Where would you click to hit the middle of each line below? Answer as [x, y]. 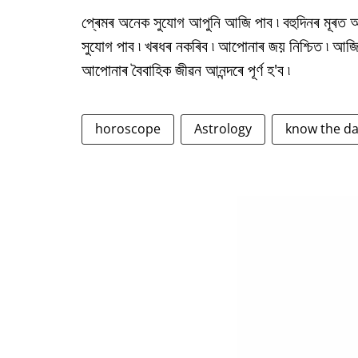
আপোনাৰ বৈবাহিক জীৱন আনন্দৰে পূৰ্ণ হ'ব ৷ [186, 70]
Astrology [223, 129]
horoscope [128, 129]
